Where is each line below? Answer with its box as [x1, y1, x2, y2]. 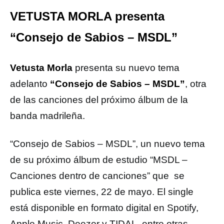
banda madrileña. [10, 110, 85, 121]
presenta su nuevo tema [72, 62, 179, 73]
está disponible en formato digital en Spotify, [10, 202, 198, 213]
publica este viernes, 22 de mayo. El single [10, 186, 193, 197]
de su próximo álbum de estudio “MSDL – [10, 154, 187, 165]
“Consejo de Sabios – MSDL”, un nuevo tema [10, 138, 205, 149]
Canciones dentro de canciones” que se [10, 170, 184, 181]
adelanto [10, 78, 50, 89]
